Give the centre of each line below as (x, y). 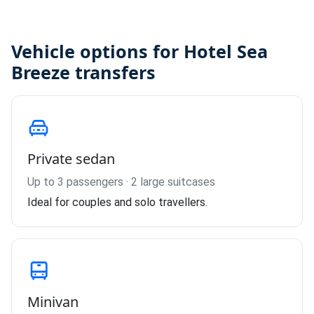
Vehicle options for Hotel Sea (139, 51)
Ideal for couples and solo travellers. (117, 202)
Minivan (53, 302)
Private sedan (71, 159)
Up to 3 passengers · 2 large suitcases (121, 182)
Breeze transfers (83, 72)
